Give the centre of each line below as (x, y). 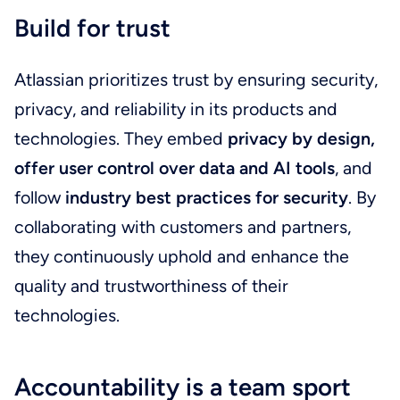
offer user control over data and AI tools (174, 168)
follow (39, 197)
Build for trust (92, 29)
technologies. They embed (121, 138)
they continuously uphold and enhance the (181, 256)
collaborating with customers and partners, (182, 227)
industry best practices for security (206, 197)
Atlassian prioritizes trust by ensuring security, (196, 79)
